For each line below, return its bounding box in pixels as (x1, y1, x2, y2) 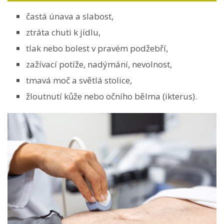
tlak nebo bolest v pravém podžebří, (26, 42, 168, 54)
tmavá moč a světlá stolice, (26, 74, 132, 86)
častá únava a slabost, (26, 10, 113, 22)
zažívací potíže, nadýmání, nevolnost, (26, 58, 172, 70)
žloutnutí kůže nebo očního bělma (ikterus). (26, 90, 197, 102)
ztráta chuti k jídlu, (26, 26, 100, 38)
